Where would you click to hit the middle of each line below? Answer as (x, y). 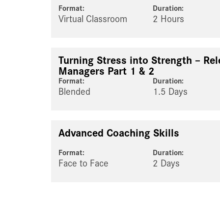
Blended (74, 92)
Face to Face (83, 164)
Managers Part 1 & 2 (107, 71)
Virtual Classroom (93, 19)
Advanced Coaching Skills (119, 133)
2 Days (166, 164)
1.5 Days (170, 92)
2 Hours (169, 19)
